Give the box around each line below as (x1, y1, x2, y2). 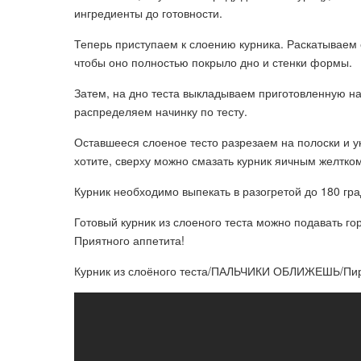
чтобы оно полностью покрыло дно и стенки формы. (74, 54, 352, 70)
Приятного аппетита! (74, 232, 185, 248)
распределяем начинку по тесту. (74, 103, 247, 119)
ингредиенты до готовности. (74, 5, 222, 21)
